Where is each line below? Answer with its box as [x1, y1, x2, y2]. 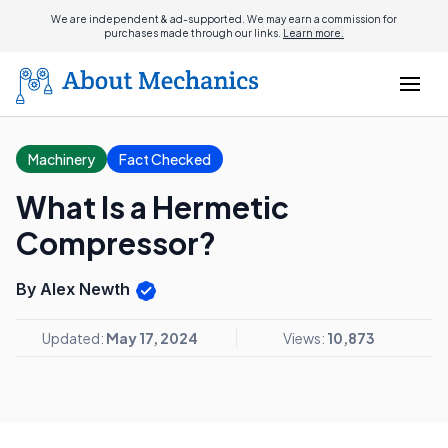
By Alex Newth [16, 279, 134, 299]
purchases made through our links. [104, 27, 283, 39]
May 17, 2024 [106, 328, 198, 347]
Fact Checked [119, 150, 211, 168]
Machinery [28, 150, 95, 168]
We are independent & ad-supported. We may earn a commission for [51, 13, 397, 25]
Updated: [42, 328, 106, 347]
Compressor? [16, 224, 216, 262]
